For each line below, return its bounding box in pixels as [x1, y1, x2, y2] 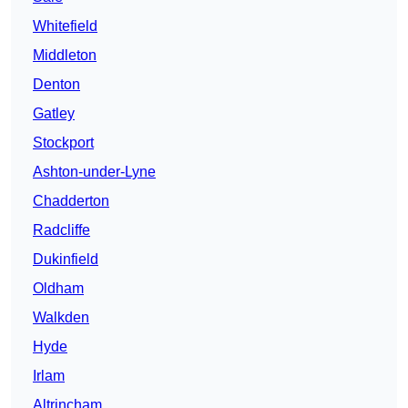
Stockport [33, 135, 94, 151]
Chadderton [33, 193, 109, 209]
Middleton [33, 47, 97, 64]
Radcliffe [33, 222, 90, 239]
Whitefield [33, 18, 97, 35]
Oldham [33, 280, 84, 297]
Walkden [33, 310, 89, 326]
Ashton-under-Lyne [33, 164, 156, 180]
